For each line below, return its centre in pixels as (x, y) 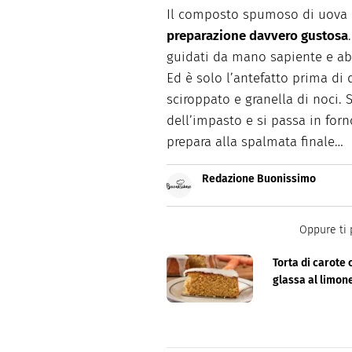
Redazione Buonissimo (259, 178)
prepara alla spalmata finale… (255, 141)
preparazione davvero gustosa (257, 35)
